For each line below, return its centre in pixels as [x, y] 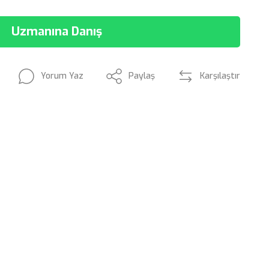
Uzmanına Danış [56, 32]
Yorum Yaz [62, 76]
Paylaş [142, 76]
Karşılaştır [220, 76]
